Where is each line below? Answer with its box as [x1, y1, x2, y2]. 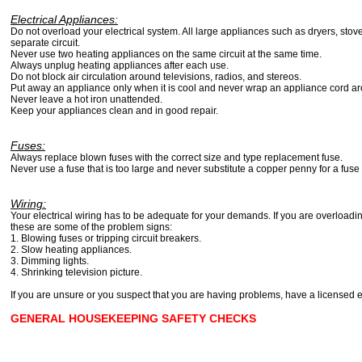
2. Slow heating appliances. [11, 244, 132, 256]
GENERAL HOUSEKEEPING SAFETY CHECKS [11, 312, 256, 326]
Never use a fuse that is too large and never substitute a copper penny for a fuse [11, 163, 360, 175]
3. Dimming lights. [11, 255, 89, 267]
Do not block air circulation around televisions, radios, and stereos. [11, 71, 301, 83]
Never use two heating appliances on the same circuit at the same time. [11, 48, 322, 61]
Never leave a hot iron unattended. [11, 94, 162, 106]
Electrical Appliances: [11, 13, 118, 27]
